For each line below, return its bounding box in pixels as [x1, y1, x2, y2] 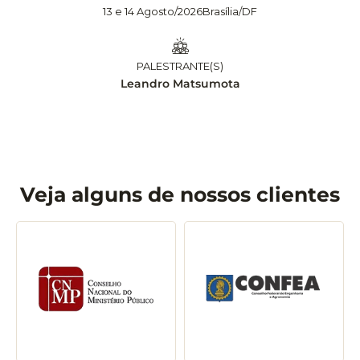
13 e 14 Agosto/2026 [103, 5, 202, 18]
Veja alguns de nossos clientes [20, 182, 340, 207]
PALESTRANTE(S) [137, 59, 223, 73]
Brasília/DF [202, 5, 257, 18]
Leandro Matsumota [120, 76, 240, 92]
